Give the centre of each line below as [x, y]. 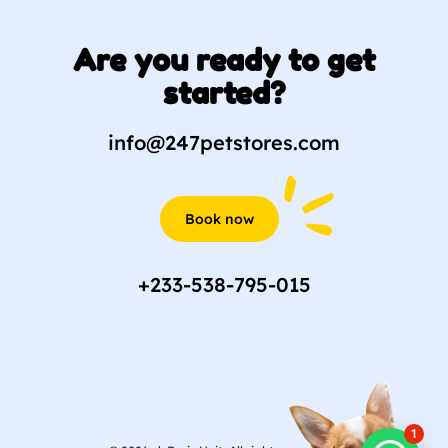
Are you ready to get [224, 59]
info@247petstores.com [224, 142]
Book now [219, 218]
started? [224, 92]
